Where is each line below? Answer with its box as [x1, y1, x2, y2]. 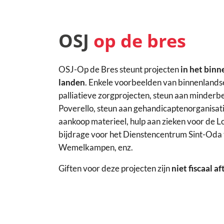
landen [58, 77, 85, 88]
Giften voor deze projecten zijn [58, 163, 171, 174]
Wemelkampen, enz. [58, 142, 133, 153]
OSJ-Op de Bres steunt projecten [58, 64, 180, 75]
